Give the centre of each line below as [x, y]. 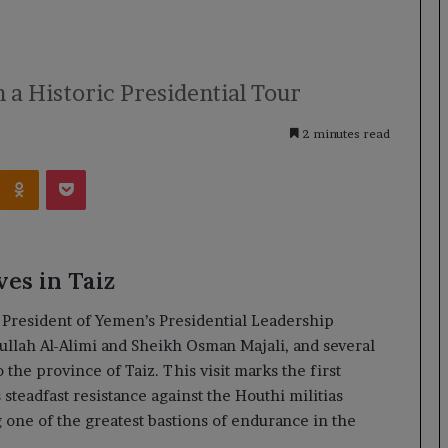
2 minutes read [344, 133]
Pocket [106, 168]
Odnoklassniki [82, 168]
